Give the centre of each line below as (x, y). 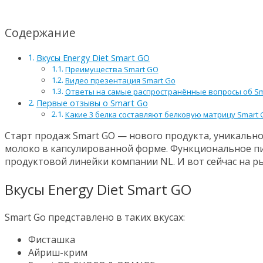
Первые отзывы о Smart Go (92, 103)
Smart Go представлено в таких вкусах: (95, 218)
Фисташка (52, 240)
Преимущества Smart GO (112, 70)
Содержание (40, 33)
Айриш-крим (58, 253)
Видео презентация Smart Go (120, 81)
